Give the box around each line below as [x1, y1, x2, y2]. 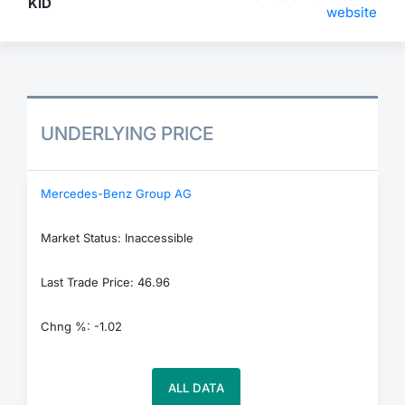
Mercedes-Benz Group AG [41, 185, 192, 201]
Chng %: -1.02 [41, 318, 122, 334]
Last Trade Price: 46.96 [41, 274, 170, 289]
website [326, 4, 377, 21]
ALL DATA [167, 381, 224, 395]
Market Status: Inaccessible [41, 230, 193, 245]
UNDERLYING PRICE [41, 122, 213, 145]
